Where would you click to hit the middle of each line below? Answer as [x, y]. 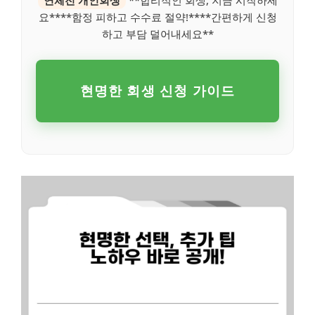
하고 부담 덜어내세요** [157, 33]
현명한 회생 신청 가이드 [157, 90]
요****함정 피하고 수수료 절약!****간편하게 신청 [157, 17]
